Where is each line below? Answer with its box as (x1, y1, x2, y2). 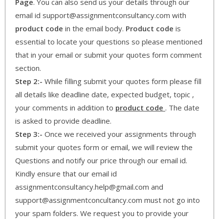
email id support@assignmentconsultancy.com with (15, 10, 186, 20)
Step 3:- (15, 129, 43, 139)
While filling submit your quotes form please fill (43, 76, 201, 86)
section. (15, 63, 41, 73)
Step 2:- (15, 76, 43, 86)
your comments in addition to (15, 102, 115, 112)
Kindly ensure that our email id (15, 168, 117, 178)
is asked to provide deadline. (15, 115, 111, 126)
